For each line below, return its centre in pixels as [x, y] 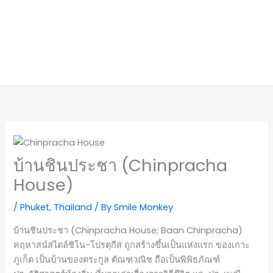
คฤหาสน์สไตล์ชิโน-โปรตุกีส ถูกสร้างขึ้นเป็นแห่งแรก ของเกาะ [132, 245]
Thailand [73, 207]
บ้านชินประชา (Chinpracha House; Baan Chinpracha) [128, 230]
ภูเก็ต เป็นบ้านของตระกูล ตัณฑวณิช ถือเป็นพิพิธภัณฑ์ [117, 259]
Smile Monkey [144, 207]
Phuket [35, 207]
